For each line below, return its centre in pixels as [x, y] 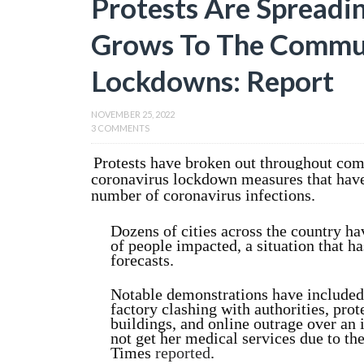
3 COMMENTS [120, 128]
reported [183, 353]
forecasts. [142, 260]
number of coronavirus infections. [203, 195]
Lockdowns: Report [212, 80]
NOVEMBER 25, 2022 [133, 114]
